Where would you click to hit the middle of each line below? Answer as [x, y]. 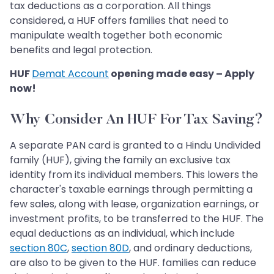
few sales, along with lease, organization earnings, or [135, 204]
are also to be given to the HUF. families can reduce [133, 262]
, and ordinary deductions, [191, 248]
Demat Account [70, 73]
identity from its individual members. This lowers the [134, 174]
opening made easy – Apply [182, 73]
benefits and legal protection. [81, 50]
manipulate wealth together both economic [116, 35]
